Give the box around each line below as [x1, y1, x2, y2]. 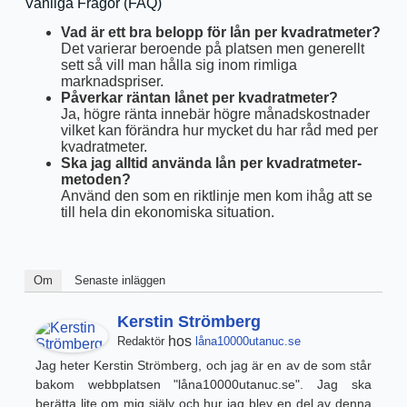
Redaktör [116, 334, 164, 349]
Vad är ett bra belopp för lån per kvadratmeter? [60, 25, 381, 41]
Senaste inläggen [74, 273, 165, 288]
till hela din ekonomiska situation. [60, 204, 274, 221]
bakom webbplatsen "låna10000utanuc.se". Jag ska [35, 377, 372, 392]
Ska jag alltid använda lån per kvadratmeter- [60, 155, 362, 172]
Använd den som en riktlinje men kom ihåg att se [60, 188, 372, 204]
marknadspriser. [60, 74, 164, 90]
